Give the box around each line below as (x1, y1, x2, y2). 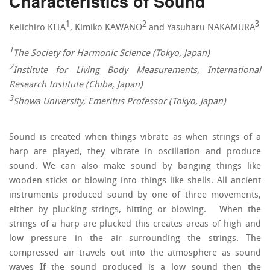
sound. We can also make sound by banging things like (9, 162, 261, 171)
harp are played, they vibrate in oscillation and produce (9, 148, 261, 157)
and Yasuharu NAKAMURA (146, 24, 255, 33)
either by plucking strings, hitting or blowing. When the (9, 206, 261, 215)
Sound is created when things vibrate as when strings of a (9, 133, 261, 142)
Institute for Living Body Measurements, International (13, 66, 261, 75)
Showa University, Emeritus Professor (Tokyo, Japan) (13, 98, 226, 107)
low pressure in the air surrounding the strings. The (9, 234, 261, 243)
